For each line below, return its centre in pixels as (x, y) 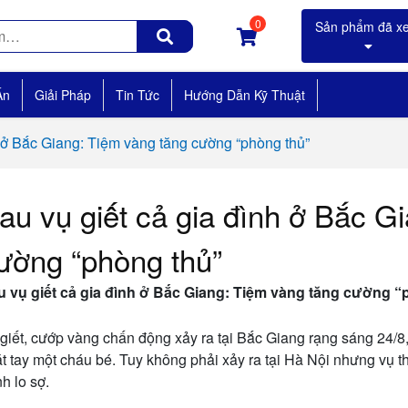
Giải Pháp (63, 95)
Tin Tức (138, 95)
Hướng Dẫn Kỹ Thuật (245, 95)
